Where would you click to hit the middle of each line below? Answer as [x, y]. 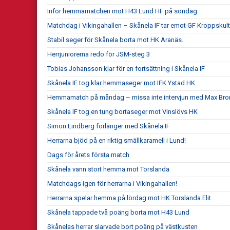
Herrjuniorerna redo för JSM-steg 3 [99, 54]
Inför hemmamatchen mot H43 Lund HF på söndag [122, 11]
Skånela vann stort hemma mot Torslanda [108, 169]
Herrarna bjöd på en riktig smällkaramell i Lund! [117, 140]
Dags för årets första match [88, 155]
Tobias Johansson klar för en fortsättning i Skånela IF [126, 68]
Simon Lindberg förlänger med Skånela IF [109, 126]
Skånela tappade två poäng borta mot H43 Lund [118, 212]
